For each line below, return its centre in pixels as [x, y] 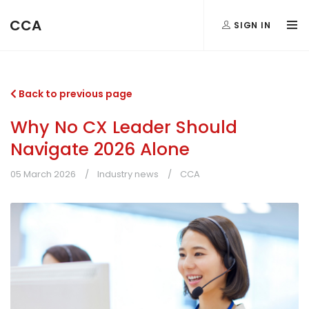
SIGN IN [251, 25]
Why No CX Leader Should [124, 127]
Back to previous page [74, 94]
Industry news [128, 174]
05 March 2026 [43, 174]
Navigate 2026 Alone [100, 149]
